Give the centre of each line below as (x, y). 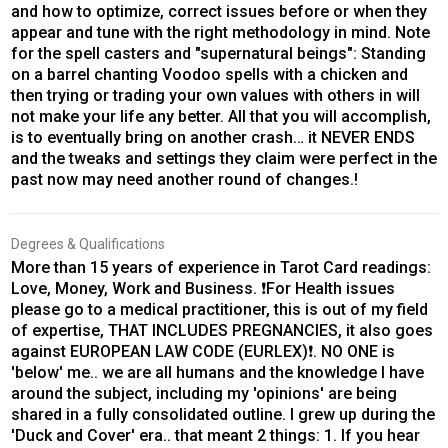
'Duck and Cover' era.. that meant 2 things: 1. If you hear (215, 436)
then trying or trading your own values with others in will (215, 96)
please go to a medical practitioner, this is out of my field (219, 310)
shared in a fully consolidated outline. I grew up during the (222, 415)
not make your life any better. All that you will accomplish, (220, 117)
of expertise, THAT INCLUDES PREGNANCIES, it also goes (221, 331)
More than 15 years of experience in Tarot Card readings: (220, 268)
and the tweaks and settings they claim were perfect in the (223, 159)
